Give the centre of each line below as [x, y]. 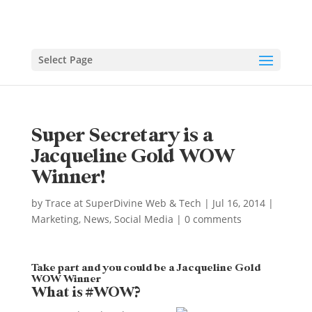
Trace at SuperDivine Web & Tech [123, 203]
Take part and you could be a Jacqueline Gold [146, 267]
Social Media [143, 219]
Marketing [55, 219]
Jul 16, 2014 [239, 203]
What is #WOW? [86, 292]
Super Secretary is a [122, 135]
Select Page [65, 59]
